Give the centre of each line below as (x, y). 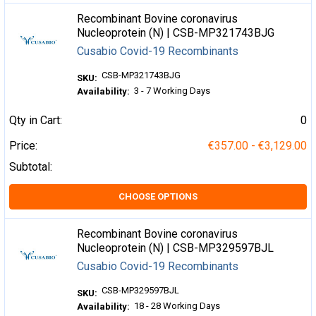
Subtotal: (31, 167)
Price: (23, 146)
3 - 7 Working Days (172, 91)
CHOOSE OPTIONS (158, 196)
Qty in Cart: (36, 120)
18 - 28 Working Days (177, 306)
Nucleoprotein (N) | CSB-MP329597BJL (176, 248)
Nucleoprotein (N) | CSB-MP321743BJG (176, 33)
